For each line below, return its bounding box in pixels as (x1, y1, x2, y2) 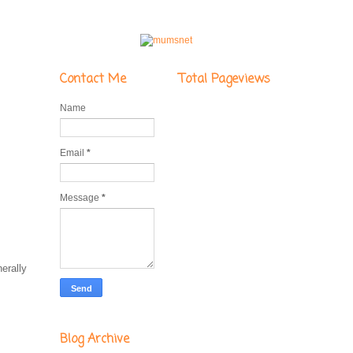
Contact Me (60, 69, 126, 89)
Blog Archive (60, 329, 129, 349)
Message (60, 191, 102, 203)
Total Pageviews (179, 69, 270, 89)
